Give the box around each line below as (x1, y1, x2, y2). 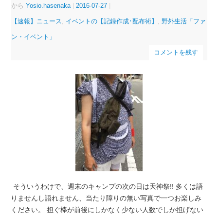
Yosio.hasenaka (25, 1, 71, 9)
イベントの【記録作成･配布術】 (65, 17, 158, 25)
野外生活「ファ (161, 17, 206, 25)
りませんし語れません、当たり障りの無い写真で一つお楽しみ (10, 194, 201, 202)
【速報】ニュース (11, 17, 62, 25)
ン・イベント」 (11, 33, 55, 40)
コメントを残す (153, 48, 198, 56)
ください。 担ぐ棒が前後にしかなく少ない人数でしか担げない (10, 206, 203, 214)
